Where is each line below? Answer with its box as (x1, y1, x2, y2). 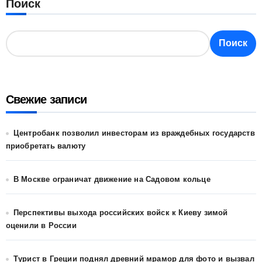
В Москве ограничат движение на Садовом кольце (13, 176, 211, 184)
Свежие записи (5, 95, 87, 107)
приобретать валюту (5, 143, 86, 151)
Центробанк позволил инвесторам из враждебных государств (13, 130, 255, 138)
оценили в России (5, 222, 77, 230)
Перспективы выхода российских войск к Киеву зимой (13, 209, 228, 218)
